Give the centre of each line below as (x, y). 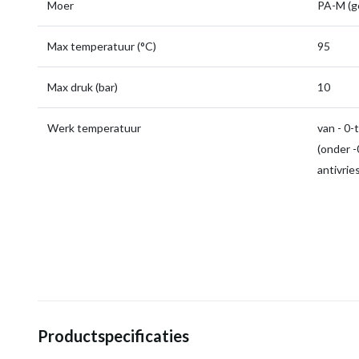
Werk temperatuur (94, 128)
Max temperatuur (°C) (102, 46)
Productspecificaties (113, 336)
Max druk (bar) (83, 87)
